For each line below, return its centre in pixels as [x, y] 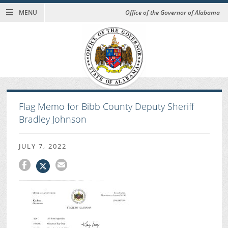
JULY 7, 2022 [42, 146]
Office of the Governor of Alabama [173, 13]
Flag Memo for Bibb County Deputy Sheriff [106, 107]
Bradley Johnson [52, 119]
